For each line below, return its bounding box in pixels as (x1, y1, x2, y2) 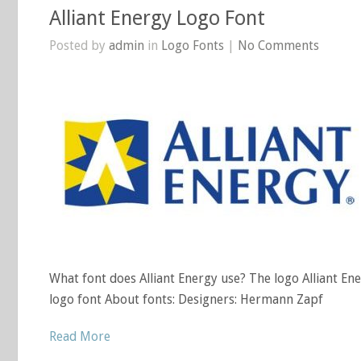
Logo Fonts (161, 38, 224, 53)
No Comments (238, 38, 319, 53)
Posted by (49, 38, 109, 53)
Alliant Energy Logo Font (49, 6, 265, 30)
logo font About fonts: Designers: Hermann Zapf (49, 292, 323, 307)
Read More (49, 329, 110, 344)
